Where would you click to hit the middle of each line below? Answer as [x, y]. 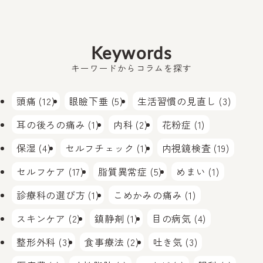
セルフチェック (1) [106, 148]
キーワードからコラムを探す [131, 68]
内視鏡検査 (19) [195, 148]
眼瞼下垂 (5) [96, 101]
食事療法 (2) [112, 242]
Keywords [131, 53]
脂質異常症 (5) [130, 172]
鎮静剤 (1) [116, 219]
